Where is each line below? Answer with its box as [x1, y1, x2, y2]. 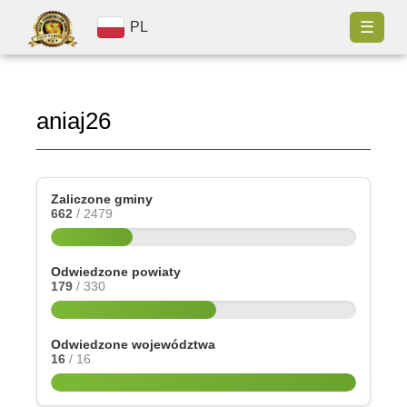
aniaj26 [36, 107, 111, 134]
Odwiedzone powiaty [51, 264, 181, 279]
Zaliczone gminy [51, 192, 153, 206]
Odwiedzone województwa [51, 337, 215, 352]
